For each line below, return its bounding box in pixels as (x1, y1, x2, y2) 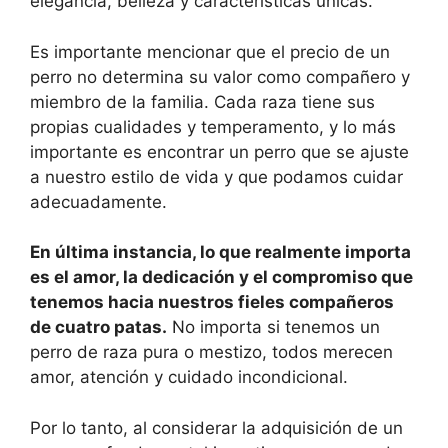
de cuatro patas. (30, 317, 167, 338)
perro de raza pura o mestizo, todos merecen (30, 342, 393, 363)
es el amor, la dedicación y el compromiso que (30, 267, 413, 288)
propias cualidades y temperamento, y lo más (30, 116, 396, 137)
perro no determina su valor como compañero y (30, 66, 410, 87)
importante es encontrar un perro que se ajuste (30, 141, 409, 162)
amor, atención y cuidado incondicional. (30, 367, 348, 388)
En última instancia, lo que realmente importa (30, 242, 411, 263)
